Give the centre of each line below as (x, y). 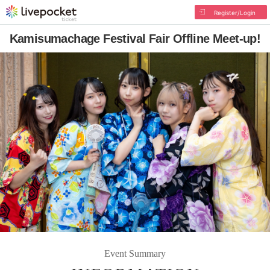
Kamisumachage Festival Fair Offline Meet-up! (135, 39)
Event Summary (135, 253)
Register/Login (234, 13)
